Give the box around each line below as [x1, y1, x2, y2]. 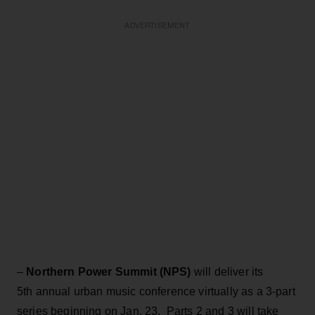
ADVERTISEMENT [124, 21, 191, 30]
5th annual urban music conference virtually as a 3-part [17, 285, 295, 297]
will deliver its [191, 265, 264, 278]
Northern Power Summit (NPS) [26, 265, 191, 278]
